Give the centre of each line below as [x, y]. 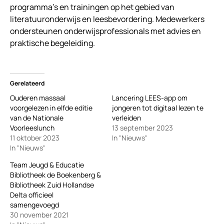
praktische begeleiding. [52, 43]
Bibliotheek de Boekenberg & [55, 175]
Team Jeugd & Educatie [47, 165]
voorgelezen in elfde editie [51, 108]
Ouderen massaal [38, 98]
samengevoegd [34, 205]
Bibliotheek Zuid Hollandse [52, 185]
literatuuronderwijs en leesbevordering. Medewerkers [107, 19]
